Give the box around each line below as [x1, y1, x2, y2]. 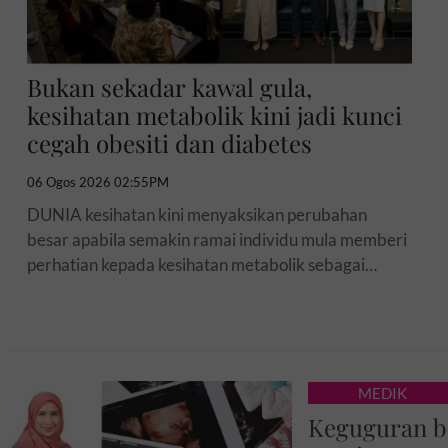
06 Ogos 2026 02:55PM [27, 173, 170, 190]
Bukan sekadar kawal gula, [27, 70, 313, 103]
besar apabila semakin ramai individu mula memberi [27, 228, 408, 250]
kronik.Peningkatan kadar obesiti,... [27, 303, 286, 325]
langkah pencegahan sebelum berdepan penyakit [27, 278, 385, 300]
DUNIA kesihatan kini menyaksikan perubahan [27, 203, 368, 225]
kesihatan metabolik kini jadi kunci [27, 98, 403, 131]
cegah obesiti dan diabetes [27, 126, 313, 159]
